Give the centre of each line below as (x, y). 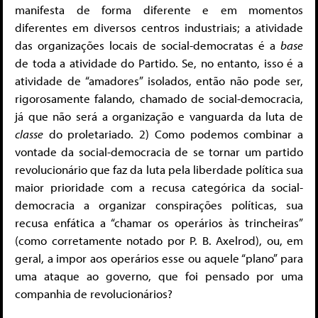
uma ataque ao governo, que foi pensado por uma (159, 276)
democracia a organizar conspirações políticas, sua (159, 205)
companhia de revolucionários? (94, 294)
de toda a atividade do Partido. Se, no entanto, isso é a (159, 63)
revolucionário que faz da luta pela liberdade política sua (159, 170)
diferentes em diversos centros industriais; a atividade (159, 28)
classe (29, 134)
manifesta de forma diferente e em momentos (159, 10)
